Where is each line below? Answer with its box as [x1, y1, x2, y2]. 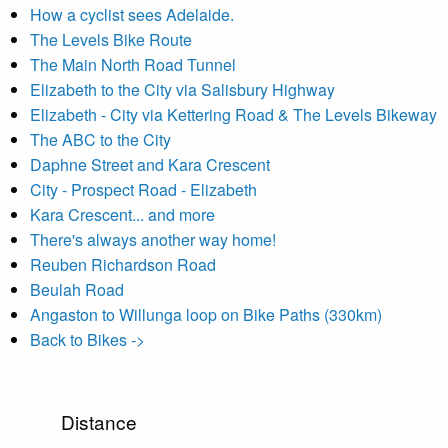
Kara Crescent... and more [30, 203, 215, 226]
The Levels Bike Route [30, 28, 192, 51]
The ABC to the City [30, 128, 171, 151]
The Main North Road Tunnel [30, 53, 236, 76]
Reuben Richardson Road [30, 253, 216, 276]
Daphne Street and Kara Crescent [30, 153, 270, 176]
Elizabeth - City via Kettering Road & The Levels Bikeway [30, 103, 437, 126]
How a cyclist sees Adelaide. [30, 3, 234, 26]
